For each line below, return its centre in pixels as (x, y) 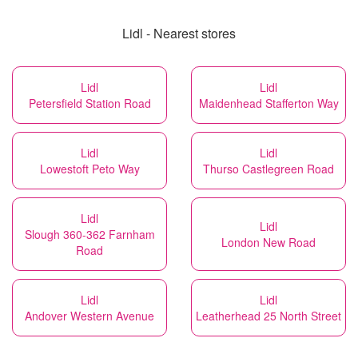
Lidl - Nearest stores (179, 33)
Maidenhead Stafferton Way (268, 103)
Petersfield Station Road (89, 103)
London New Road (268, 242)
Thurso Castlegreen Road (268, 169)
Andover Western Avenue (89, 316)
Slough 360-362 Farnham (89, 234)
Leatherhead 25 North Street (268, 316)
